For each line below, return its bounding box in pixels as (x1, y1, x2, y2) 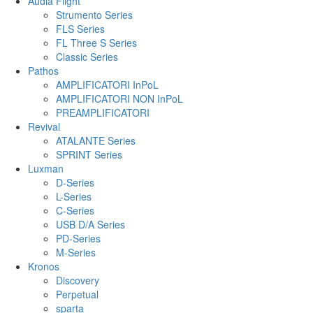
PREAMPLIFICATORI (56, 105, 150, 119)
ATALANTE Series (56, 133, 136, 147)
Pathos (28, 63, 59, 78)
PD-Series (56, 231, 101, 245)
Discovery (56, 272, 99, 287)
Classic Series (56, 49, 118, 64)
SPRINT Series (56, 147, 122, 161)
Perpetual (56, 286, 99, 301)
